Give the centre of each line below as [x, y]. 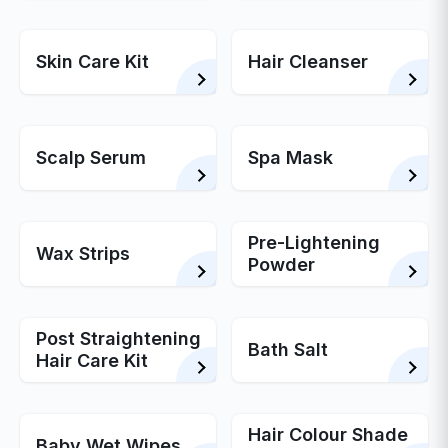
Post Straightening [119, 338]
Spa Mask [290, 157]
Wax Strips [83, 253]
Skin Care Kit [93, 61]
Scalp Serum [91, 157]
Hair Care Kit [92, 360]
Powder [281, 264]
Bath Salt [288, 349]
